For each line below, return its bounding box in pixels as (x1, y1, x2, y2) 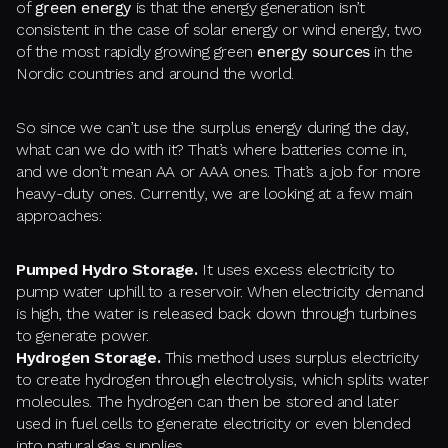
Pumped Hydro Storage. (16, 260, 198, 280)
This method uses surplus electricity (160, 348, 419, 368)
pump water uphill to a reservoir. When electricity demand (16, 282, 424, 302)
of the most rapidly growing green (16, 42, 258, 62)
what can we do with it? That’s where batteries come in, (16, 140, 408, 160)
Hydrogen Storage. (16, 348, 161, 368)
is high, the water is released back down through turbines (16, 304, 417, 324)
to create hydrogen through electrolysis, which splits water (16, 370, 429, 390)
